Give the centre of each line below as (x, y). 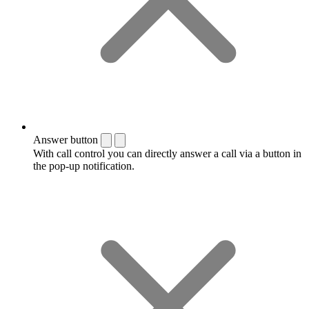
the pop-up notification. (84, 166)
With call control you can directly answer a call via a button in (167, 153)
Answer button (66, 139)
